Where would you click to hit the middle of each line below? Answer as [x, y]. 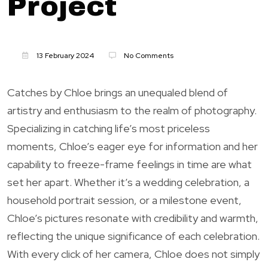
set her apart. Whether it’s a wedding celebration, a [128, 182]
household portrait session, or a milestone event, [124, 200]
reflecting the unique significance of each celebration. [133, 236]
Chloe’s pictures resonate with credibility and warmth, [133, 218]
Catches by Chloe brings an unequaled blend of [118, 92]
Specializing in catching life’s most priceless [109, 128]
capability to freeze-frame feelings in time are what [130, 164]
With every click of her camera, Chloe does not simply [133, 254]
